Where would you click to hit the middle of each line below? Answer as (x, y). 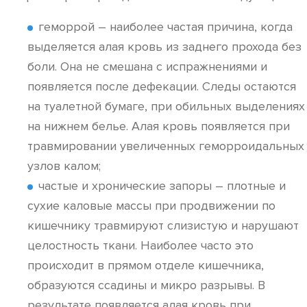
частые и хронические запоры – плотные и (162, 186)
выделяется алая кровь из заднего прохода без (164, 47)
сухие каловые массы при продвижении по (151, 206)
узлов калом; (64, 166)
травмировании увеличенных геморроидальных (166, 146)
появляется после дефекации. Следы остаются (162, 86)
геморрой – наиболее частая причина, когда (165, 27)
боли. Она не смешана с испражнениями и (147, 66)
